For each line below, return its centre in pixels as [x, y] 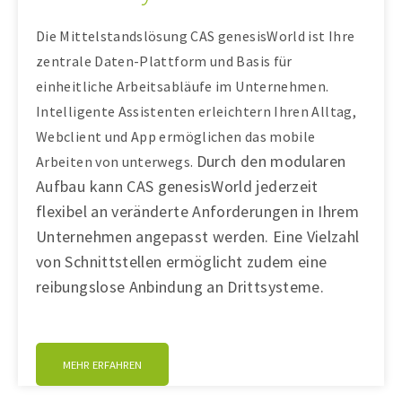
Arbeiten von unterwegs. [116, 162]
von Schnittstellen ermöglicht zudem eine [182, 262]
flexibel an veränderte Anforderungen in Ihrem [198, 212]
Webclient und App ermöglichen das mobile [176, 137]
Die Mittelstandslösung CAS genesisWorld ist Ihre [196, 36]
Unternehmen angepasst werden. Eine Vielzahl [198, 237]
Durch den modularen [271, 162]
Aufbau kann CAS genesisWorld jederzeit [177, 187]
